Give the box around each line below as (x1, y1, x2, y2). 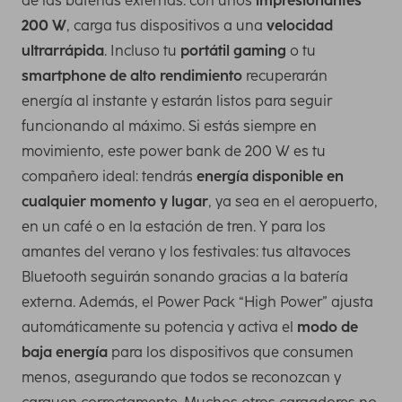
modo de (297, 319, 358, 336)
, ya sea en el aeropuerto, (208, 193, 378, 211)
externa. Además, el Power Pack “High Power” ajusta (22, 293, 373, 311)
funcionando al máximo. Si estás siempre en (22, 118, 317, 135)
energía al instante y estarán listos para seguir (22, 92, 332, 110)
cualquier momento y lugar (22, 193, 208, 211)
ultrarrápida (22, 42, 104, 60)
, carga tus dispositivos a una (66, 17, 267, 35)
